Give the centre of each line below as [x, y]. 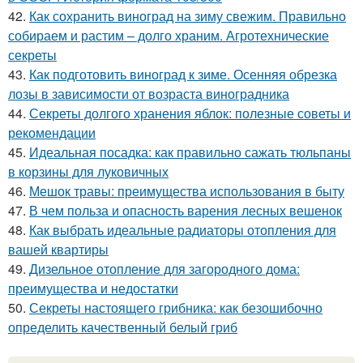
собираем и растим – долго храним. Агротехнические [169, 35]
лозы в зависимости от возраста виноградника [149, 93]
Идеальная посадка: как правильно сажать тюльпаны [190, 152]
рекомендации [52, 132]
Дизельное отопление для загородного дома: [164, 268]
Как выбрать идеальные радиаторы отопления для [183, 229]
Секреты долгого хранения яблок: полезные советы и [190, 113]
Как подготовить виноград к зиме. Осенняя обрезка [183, 74]
